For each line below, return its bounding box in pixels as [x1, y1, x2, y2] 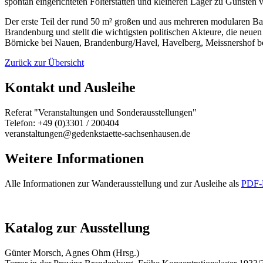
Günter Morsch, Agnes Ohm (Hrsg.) [5, 248, 139, 258]
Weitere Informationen [5, 150, 144, 166]
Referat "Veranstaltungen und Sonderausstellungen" [5, 107, 197, 117]
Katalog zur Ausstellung [5, 220, 150, 236]
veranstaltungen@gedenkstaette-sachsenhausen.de [5, 128, 190, 139]
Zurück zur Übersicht [5, 57, 84, 68]
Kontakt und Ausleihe [5, 79, 136, 95]
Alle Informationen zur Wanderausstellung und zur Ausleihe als [5, 178, 241, 188]
